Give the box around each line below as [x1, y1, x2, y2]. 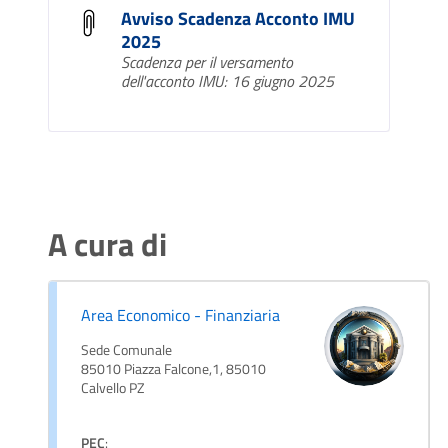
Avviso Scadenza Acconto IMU [121, 5, 355, 33]
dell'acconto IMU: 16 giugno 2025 [121, 69, 334, 94]
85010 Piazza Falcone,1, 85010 [81, 358, 266, 381]
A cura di [48, 220, 167, 269]
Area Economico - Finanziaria [81, 303, 280, 328]
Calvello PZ [81, 377, 145, 400]
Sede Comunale [81, 339, 172, 362]
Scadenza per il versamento [121, 50, 293, 75]
